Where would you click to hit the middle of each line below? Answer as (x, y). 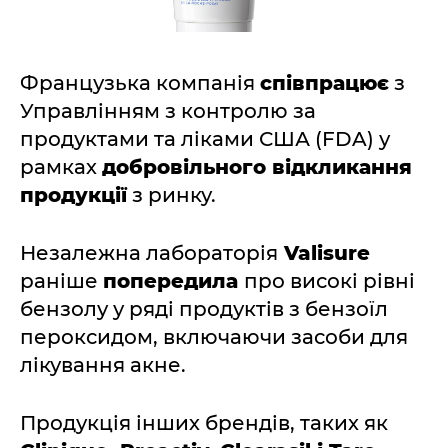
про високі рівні (329, 280)
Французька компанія (140, 82)
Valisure (324, 252)
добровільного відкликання (257, 166)
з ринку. (171, 194)
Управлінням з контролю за (168, 110)
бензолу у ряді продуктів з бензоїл (204, 308)
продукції (73, 194)
